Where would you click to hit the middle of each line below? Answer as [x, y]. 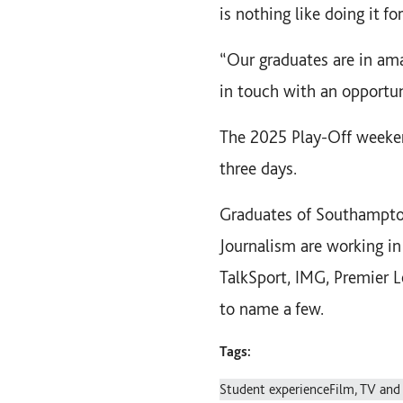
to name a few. [272, 309]
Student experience [274, 389]
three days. [258, 168]
